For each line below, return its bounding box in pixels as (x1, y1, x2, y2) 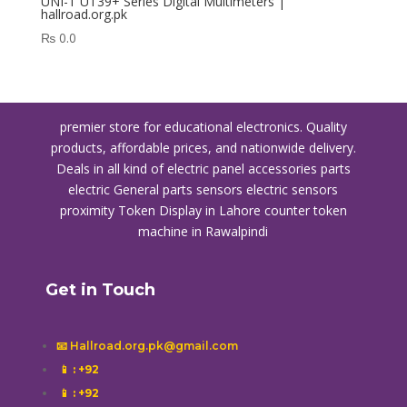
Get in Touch (45, 280, 155, 301)
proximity (59, 202, 118, 220)
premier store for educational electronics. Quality (59, 118, 347, 136)
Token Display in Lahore (117, 202, 264, 220)
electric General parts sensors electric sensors (68, 181, 339, 199)
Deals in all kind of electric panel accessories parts (55, 160, 351, 178)
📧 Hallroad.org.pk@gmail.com (55, 339, 238, 353)
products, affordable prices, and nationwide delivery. (50, 139, 356, 157)
